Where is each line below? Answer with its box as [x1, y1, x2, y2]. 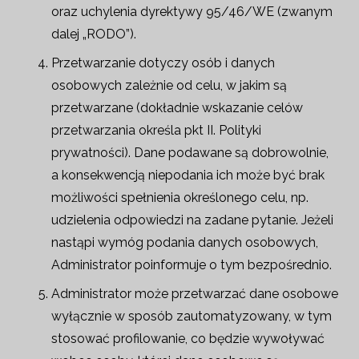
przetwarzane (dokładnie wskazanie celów [51, 100, 303, 115]
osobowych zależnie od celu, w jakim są [51, 78, 287, 93]
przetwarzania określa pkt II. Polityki [51, 123, 261, 138]
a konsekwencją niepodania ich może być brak [51, 167, 325, 183]
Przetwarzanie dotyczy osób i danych [51, 55, 275, 71]
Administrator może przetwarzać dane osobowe [51, 286, 338, 301]
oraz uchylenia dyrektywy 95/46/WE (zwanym [51, 4, 333, 19]
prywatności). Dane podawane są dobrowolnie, [51, 145, 329, 160]
